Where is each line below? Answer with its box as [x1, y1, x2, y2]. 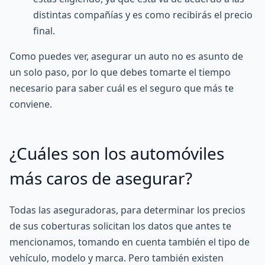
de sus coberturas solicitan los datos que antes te [9, 219, 231, 232]
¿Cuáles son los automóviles [9, 142, 224, 164]
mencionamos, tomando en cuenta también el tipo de [9, 235, 250, 248]
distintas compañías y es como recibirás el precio [33, 8, 253, 21]
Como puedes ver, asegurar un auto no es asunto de [9, 50, 243, 63]
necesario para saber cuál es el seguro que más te [9, 82, 234, 95]
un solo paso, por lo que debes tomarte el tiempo [9, 66, 231, 79]
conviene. [9, 98, 52, 111]
